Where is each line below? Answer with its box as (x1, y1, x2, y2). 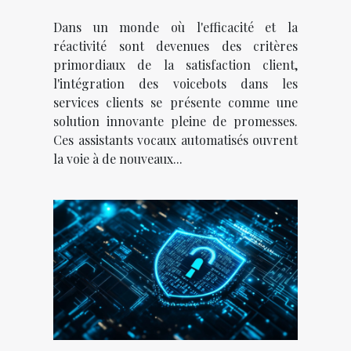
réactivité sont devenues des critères (53, 38, 298, 55)
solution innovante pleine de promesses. (53, 113, 298, 130)
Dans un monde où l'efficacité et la (53, 19, 298, 36)
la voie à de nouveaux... (53, 150, 183, 168)
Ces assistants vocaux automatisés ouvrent (53, 132, 298, 149)
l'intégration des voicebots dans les (53, 75, 298, 92)
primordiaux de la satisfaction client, (53, 56, 298, 74)
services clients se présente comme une (53, 94, 298, 111)
